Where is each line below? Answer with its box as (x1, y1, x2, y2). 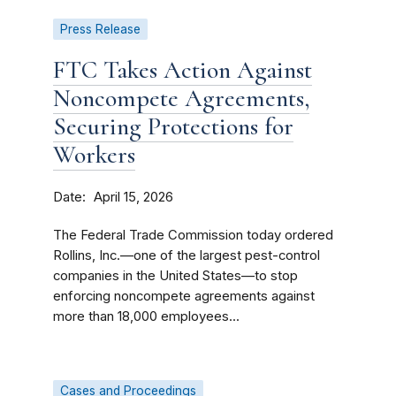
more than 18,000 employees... (53, 308, 240, 324)
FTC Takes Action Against (53, 55, 312, 85)
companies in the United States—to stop (53, 268, 298, 284)
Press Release (60, 22, 141, 36)
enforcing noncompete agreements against (53, 288, 315, 304)
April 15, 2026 (94, 189, 173, 205)
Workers (53, 140, 135, 170)
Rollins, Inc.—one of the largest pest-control (53, 247, 320, 263)
